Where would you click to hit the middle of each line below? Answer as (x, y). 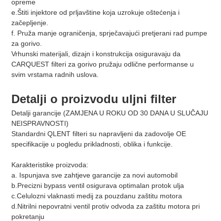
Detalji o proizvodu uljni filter (93, 99)
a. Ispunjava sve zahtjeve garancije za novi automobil (94, 175)
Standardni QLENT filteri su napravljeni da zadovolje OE (98, 133)
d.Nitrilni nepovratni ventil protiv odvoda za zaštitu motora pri (105, 206)
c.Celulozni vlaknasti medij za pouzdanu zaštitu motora (96, 196)
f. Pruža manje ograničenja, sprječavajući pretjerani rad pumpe (109, 33)
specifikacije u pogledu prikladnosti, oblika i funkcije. (92, 144)
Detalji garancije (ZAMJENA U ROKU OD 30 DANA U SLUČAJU (110, 113)
